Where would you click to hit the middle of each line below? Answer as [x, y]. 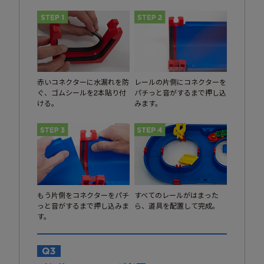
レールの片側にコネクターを [180, 82]
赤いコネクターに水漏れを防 [83, 82]
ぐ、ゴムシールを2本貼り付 [82, 93]
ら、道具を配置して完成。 [177, 205]
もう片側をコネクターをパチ [83, 194]
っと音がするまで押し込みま [83, 205]
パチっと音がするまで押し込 [180, 93]
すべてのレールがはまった [176, 194]
